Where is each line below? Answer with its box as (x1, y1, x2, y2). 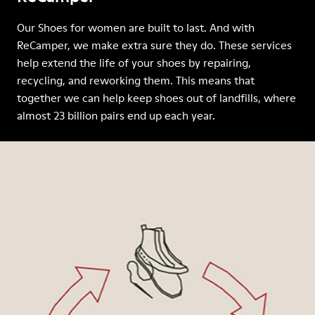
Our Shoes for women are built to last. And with (17, 20, 255, 35)
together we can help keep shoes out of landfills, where (17, 90, 296, 105)
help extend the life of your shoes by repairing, (17, 55, 251, 70)
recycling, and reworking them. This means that (17, 72, 255, 88)
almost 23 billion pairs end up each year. (17, 108, 215, 123)
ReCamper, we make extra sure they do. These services (17, 37, 292, 53)
